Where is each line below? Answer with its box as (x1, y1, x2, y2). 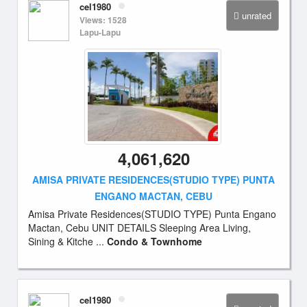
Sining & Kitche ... (28, 234, 107, 248)
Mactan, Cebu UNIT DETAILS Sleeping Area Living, (28, 221, 251, 234)
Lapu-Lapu (79, 26, 121, 38)
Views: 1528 (79, 14, 127, 26)
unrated (242, 9, 271, 22)
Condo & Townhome (107, 234, 202, 248)
